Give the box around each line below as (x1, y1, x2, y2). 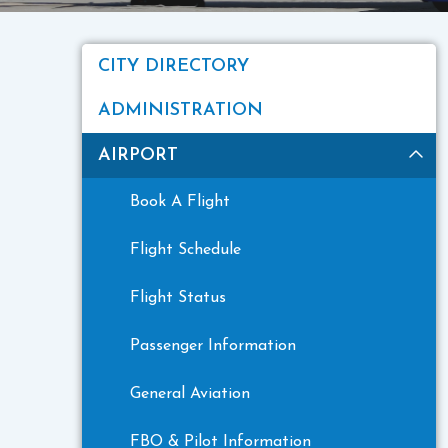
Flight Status (130, 289, 227, 306)
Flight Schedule (130, 241, 242, 258)
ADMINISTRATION (98, 101, 264, 121)
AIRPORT (98, 145, 179, 165)
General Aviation (130, 385, 251, 402)
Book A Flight (130, 193, 231, 210)
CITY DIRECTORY (98, 56, 250, 76)
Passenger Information (130, 337, 297, 354)
